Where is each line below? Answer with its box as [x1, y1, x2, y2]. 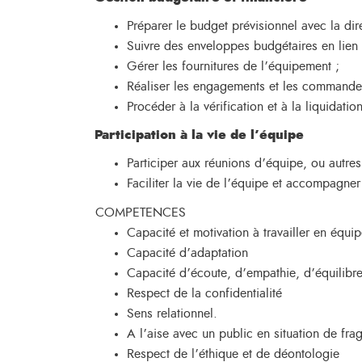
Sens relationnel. [127, 307, 217, 320]
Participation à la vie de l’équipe [95, 128, 304, 141]
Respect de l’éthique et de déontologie [127, 347, 339, 360]
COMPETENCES [95, 206, 186, 219]
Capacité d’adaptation [127, 246, 248, 259]
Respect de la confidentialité [127, 287, 282, 300]
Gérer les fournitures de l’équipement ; [127, 60, 339, 73]
